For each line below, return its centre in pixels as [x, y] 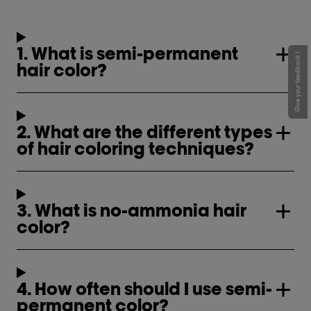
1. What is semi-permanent [127, 53]
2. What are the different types [144, 132]
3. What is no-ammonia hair [132, 210]
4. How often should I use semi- [144, 288]
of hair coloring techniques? [135, 148]
